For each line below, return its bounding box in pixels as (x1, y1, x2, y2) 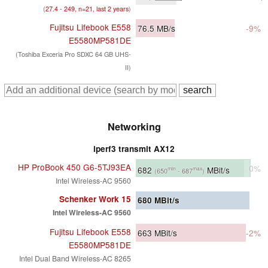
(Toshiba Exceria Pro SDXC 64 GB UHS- (16, 50, 131, 59)
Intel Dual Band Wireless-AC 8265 (19, 253, 131, 264)
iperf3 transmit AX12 (93, 143, 175, 155)
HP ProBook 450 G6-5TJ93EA (18, 161, 131, 173)
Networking (107, 120, 161, 134)
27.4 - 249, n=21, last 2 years (45, 4, 129, 14)
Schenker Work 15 (59, 193, 131, 205)
